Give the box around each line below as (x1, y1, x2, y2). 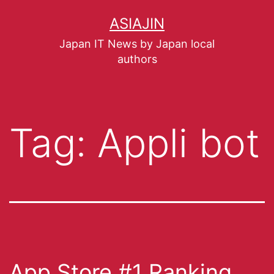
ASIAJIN (109, 14, 165, 32)
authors (117, 52, 157, 65)
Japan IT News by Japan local (59, 37, 215, 50)
